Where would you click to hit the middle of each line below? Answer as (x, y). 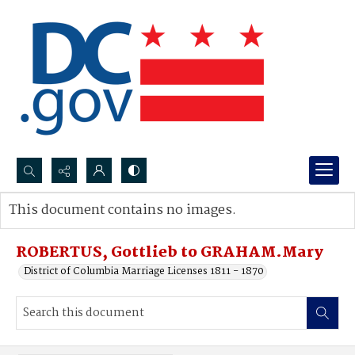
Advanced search (65, 226)
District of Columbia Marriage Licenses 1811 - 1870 (144, 271)
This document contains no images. (122, 210)
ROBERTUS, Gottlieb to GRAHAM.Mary (170, 253)
